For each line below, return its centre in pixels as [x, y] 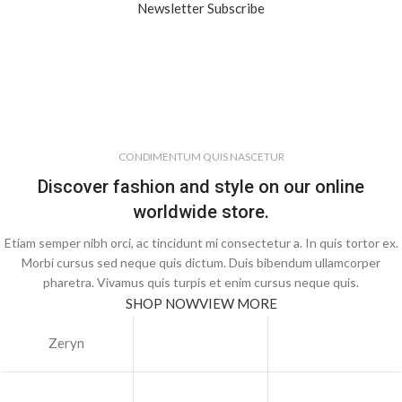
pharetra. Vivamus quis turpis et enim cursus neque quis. [201, 283]
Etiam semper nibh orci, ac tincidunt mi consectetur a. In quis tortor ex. [201, 243]
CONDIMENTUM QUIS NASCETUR [201, 157]
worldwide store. [201, 212]
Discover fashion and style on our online [201, 187]
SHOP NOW [162, 304]
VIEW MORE [238, 304]
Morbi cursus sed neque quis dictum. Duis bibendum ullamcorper [201, 263]
